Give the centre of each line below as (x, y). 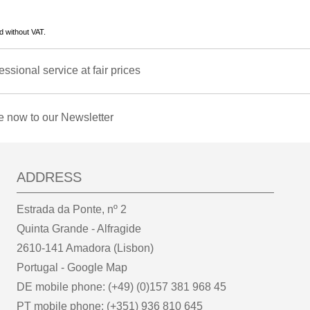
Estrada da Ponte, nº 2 (72, 209)
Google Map (97, 267)
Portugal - (42, 267)
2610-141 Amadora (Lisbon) (85, 248)
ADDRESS (49, 177)
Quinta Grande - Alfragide (79, 229)
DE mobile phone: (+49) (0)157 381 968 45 (121, 287)
